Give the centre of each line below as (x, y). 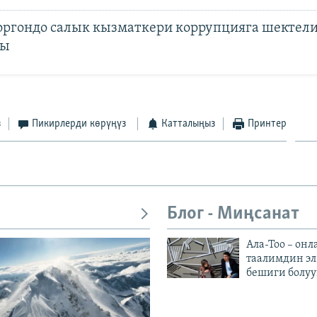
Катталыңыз (189, 123)
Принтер (267, 123)
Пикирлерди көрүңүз (79, 123)
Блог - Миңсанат (233, 214)
